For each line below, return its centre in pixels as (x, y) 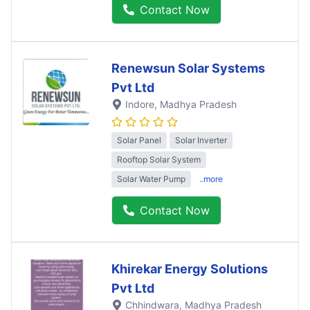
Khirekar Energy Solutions (190, 268)
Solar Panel (139, 140)
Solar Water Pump (151, 179)
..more (211, 179)
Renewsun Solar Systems (188, 68)
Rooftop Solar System (159, 159)
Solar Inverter (201, 140)
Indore (140, 104)
